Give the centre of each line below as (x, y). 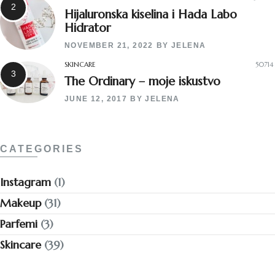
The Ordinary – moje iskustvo (142, 81)
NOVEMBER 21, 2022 (109, 45)
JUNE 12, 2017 (96, 99)
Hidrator (87, 27)
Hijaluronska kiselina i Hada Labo (151, 14)
